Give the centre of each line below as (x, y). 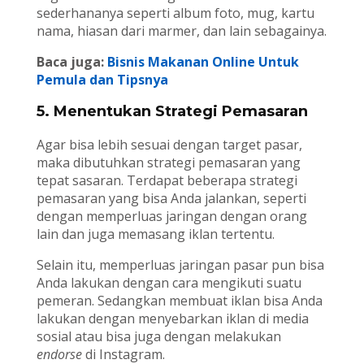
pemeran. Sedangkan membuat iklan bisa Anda (179, 301)
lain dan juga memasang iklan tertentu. (155, 234)
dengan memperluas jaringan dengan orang (171, 217)
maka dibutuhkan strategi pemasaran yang (168, 163)
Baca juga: (71, 62)
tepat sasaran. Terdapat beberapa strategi (167, 181)
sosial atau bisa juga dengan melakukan (158, 337)
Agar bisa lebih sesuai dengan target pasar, (169, 145)
